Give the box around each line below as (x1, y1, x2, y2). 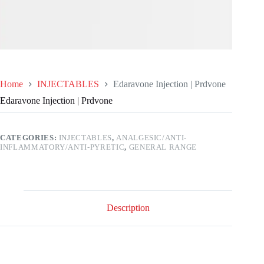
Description (106, 203, 150, 213)
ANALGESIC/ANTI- (116, 133, 187, 142)
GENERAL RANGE (128, 142, 197, 151)
